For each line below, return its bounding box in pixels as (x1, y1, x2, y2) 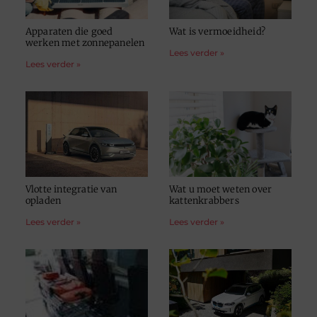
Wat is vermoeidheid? (169, 25, 265, 38)
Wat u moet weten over (169, 183, 272, 196)
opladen (25, 195, 62, 207)
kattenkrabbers (169, 195, 239, 207)
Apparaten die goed (25, 25, 113, 38)
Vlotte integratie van (25, 183, 117, 196)
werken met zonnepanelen (25, 36, 145, 49)
